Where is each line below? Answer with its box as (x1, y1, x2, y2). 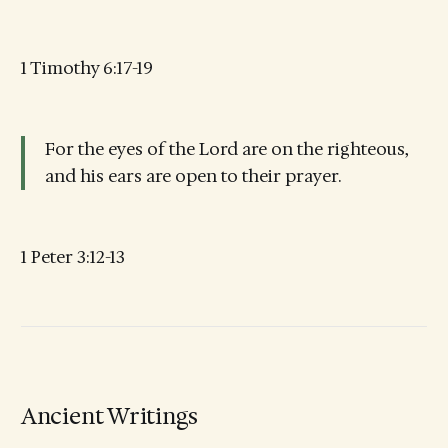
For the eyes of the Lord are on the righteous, (44, 137, 409, 160)
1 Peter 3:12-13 (20, 246, 125, 269)
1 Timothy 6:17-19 (20, 56, 153, 79)
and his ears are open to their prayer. (44, 164, 341, 187)
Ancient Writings (20, 400, 199, 431)
